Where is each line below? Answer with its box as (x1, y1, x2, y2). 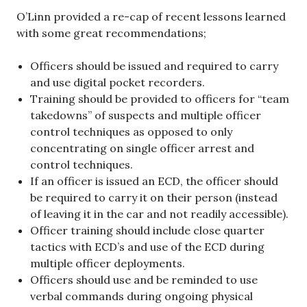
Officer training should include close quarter (30, 223, 265, 238)
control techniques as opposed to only (30, 125, 232, 139)
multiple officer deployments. (30, 256, 185, 271)
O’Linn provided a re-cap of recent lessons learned (16, 10, 286, 24)
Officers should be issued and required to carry (30, 59, 278, 73)
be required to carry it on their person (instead (30, 191, 278, 205)
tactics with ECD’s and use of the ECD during (30, 240, 265, 254)
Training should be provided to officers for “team (30, 92, 289, 106)
